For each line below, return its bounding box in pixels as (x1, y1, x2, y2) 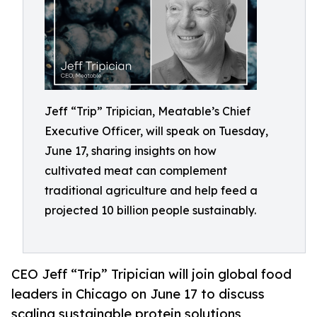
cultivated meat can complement (45, 163, 227, 178)
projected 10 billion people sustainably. (45, 203, 256, 217)
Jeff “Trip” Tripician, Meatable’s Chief (45, 104, 250, 118)
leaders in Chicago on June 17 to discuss (11, 286, 265, 302)
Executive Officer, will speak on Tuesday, (45, 124, 268, 138)
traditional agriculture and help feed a (45, 183, 258, 197)
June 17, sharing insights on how (45, 144, 217, 158)
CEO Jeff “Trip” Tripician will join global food (11, 266, 292, 282)
